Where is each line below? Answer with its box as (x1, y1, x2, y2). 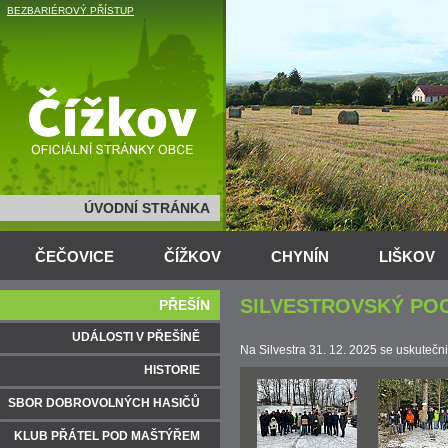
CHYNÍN (271, 248, 329, 265)
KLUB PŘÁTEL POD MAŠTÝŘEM (14, 429, 200, 443)
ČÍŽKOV (164, 248, 221, 265)
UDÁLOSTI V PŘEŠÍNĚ (72, 330, 200, 344)
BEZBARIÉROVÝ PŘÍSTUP (7, 5, 134, 16)
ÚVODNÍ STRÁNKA (84, 200, 210, 216)
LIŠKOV (379, 248, 435, 265)
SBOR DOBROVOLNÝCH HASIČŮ (8, 396, 200, 410)
